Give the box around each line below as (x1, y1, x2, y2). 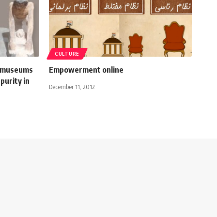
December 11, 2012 (49, 82, 95, 91)
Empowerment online (49, 64, 124, 75)
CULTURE (55, 50, 79, 57)
